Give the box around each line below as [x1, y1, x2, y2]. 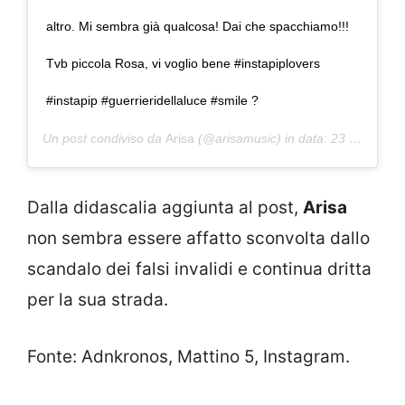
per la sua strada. [27, 289, 168, 311]
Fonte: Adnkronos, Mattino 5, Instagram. [27, 345, 350, 367]
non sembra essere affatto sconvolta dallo [27, 228, 370, 250]
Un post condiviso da [42, 130, 165, 146]
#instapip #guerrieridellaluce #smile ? [46, 92, 259, 108]
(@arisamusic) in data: [194, 130, 331, 146]
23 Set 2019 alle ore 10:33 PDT [331, 130, 349, 146]
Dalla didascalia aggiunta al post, [27, 197, 303, 219]
